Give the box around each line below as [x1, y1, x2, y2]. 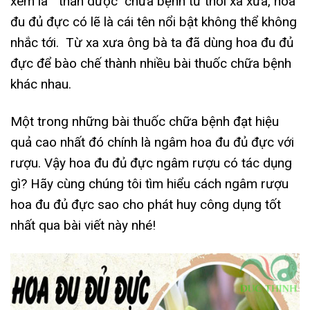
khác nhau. [10, 75, 71, 92]
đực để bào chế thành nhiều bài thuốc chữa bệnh [10, 55, 291, 71]
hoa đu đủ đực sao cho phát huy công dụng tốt [10, 197, 281, 213]
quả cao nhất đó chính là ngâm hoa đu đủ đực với [10, 134, 294, 151]
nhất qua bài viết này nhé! [10, 217, 156, 234]
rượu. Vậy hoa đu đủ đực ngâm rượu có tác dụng [10, 155, 292, 172]
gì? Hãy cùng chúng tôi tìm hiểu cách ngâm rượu [10, 176, 289, 192]
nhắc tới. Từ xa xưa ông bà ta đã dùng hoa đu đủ [10, 34, 293, 51]
